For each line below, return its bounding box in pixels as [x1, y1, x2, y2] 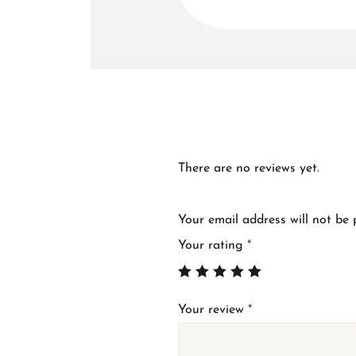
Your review [178, 303, 249, 316]
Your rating [178, 238, 248, 252]
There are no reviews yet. [178, 161, 320, 175]
